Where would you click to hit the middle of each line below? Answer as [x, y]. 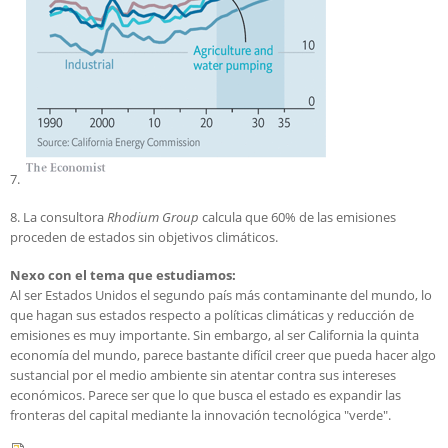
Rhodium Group [153, 216]
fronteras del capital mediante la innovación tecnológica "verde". [200, 414]
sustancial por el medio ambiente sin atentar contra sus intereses [203, 374]
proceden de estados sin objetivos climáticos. [144, 236]
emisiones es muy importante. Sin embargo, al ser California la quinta [214, 334]
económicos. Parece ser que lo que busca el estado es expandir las [205, 394]
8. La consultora [58, 216]
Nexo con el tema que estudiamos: [124, 274]
